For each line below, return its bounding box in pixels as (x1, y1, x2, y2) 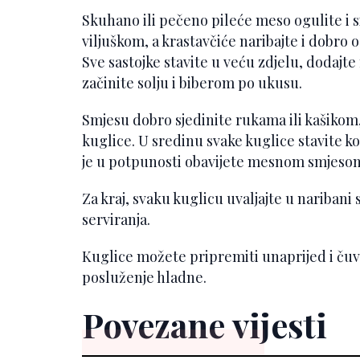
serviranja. (82, 209, 150, 229)
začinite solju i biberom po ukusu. (82, 72, 302, 92)
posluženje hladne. (82, 267, 207, 287)
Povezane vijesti (82, 301, 327, 347)
